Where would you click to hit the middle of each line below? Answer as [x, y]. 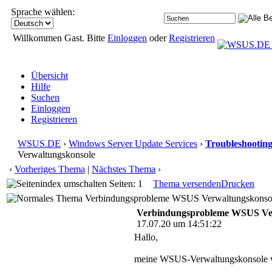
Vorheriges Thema [50, 169]
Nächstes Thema [124, 169]
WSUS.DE [39, 144]
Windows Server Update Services [133, 144]
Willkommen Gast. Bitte [60, 38]
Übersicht [49, 76]
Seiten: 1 [125, 184]
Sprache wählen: [43, 12]
